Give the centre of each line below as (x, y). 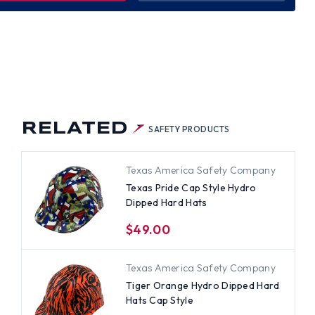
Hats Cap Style (159, 300)
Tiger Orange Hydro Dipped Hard (202, 285)
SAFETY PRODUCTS (189, 129)
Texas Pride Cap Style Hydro (191, 187)
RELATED (74, 129)
